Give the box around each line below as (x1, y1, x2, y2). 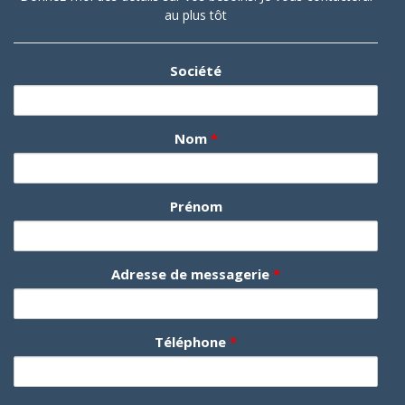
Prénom (169, 197, 222, 216)
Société (170, 61, 221, 80)
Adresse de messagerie (111, 265, 273, 284)
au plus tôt (165, 6, 227, 24)
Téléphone (155, 333, 230, 352)
